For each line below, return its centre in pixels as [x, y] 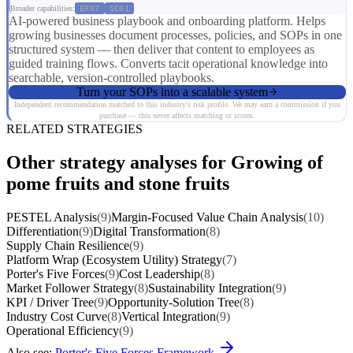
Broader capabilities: [43, 8]
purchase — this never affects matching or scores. [177, 115]
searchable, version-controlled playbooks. [111, 77]
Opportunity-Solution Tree [174, 302]
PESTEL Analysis [52, 217]
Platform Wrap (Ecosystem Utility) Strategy [114, 259]
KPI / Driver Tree [50, 302]
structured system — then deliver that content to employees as [162, 49]
